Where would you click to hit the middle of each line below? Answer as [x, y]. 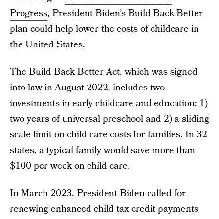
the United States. [47, 45]
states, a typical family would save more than [102, 150]
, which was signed [159, 72]
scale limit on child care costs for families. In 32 [109, 135]
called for [165, 193]
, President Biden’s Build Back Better [125, 13]
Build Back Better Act [74, 72]
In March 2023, [43, 193]
